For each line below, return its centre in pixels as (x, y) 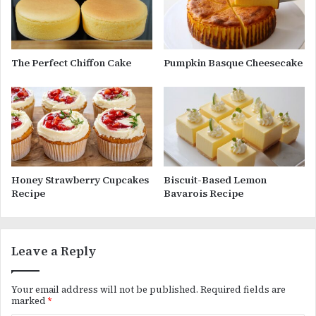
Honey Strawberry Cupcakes (80, 180)
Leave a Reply (54, 251)
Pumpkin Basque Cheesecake (233, 62)
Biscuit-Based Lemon (215, 180)
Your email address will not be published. (105, 289)
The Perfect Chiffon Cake (71, 62)
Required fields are (243, 289)
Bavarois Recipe (203, 193)
